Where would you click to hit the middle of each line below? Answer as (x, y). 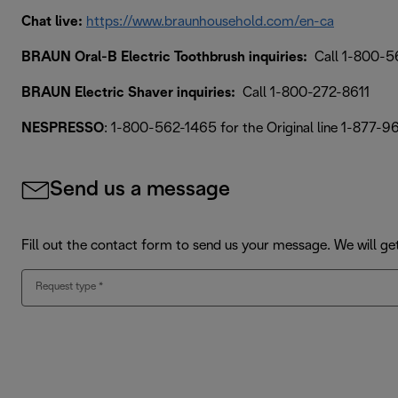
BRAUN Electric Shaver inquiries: (128, 92)
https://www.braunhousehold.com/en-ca (210, 21)
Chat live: (54, 21)
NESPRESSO (63, 128)
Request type (66, 286)
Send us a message (140, 190)
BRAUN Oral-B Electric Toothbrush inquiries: (164, 57)
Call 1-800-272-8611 (302, 92)
